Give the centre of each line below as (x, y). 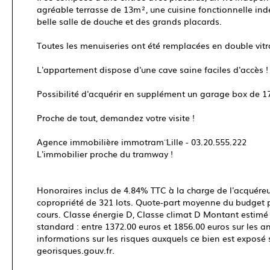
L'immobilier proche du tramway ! (105, 154)
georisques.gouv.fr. (76, 250)
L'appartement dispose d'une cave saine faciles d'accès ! (152, 69)
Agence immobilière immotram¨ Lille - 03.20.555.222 (142, 142)
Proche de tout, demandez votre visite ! (116, 118)
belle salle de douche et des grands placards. (129, 21)
